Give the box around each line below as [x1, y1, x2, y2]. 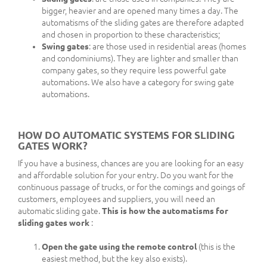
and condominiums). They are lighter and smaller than [42, 53, 238, 63]
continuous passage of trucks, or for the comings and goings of [18, 182, 245, 192]
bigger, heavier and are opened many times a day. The [42, 5, 238, 15]
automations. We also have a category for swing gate [42, 77, 234, 87]
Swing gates [42, 41, 89, 51]
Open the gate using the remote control [42, 241, 197, 252]
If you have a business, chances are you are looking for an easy [18, 158, 244, 168]
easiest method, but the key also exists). [42, 253, 187, 263]
